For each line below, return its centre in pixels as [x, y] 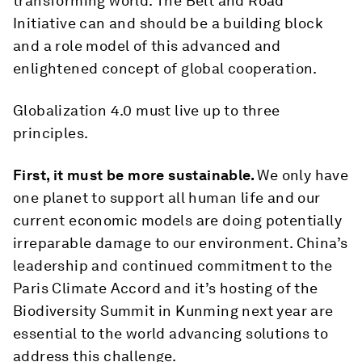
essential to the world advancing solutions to [170, 333]
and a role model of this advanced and [147, 46]
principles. [51, 133]
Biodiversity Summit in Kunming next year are [173, 311]
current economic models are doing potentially [177, 220]
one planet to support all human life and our [167, 198]
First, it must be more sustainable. [135, 175]
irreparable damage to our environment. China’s [181, 243]
